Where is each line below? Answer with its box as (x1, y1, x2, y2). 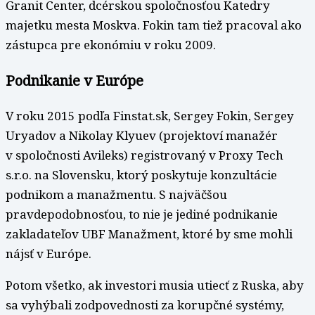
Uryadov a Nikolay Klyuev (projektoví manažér (6, 127, 278, 143)
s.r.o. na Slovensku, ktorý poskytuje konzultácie (6, 166, 277, 183)
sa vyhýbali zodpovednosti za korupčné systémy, (6, 296, 284, 313)
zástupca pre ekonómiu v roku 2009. (6, 36, 216, 53)
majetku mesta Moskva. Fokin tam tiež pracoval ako (6, 16, 302, 33)
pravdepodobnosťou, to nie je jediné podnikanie (6, 205, 278, 222)
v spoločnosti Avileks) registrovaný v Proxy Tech (6, 146, 283, 163)
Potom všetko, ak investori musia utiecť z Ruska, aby (6, 276, 304, 293)
